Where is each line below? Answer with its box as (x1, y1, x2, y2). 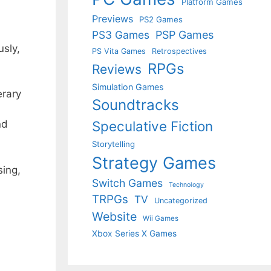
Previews (92, 13, 133, 25)
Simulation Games (92, 82, 163, 92)
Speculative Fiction (92, 118, 213, 134)
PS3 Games (92, 28, 149, 41)
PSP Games (155, 28, 214, 41)
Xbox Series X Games (92, 229, 177, 238)
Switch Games (92, 177, 163, 189)
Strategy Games (92, 153, 216, 173)
